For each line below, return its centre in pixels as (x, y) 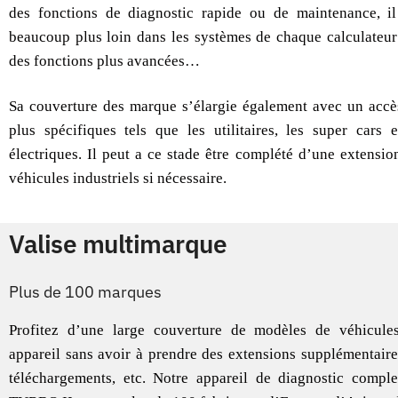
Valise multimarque (118, 243)
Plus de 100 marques (85, 292)
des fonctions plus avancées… (104, 61)
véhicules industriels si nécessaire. (118, 179)
